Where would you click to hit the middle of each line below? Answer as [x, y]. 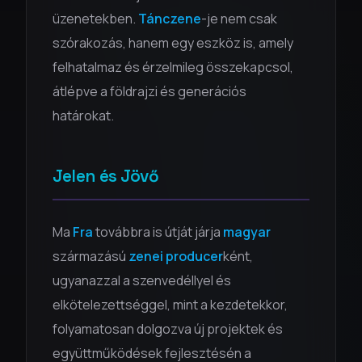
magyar [247, 232]
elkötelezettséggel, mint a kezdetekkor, [170, 305]
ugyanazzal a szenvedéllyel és [142, 280]
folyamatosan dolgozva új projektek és [168, 329]
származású [90, 256]
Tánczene [170, 19]
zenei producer [176, 256]
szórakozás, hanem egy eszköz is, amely [173, 43]
